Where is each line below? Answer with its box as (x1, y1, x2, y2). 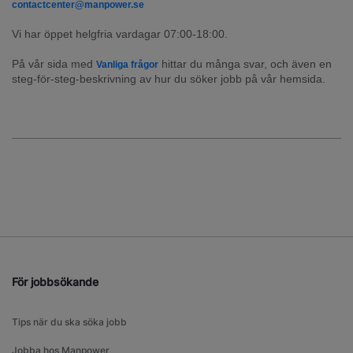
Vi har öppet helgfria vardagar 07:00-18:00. (12, 28, 228, 41)
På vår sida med (12, 58, 96, 71)
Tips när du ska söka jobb (12, 316, 127, 329)
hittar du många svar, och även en (158, 58, 332, 71)
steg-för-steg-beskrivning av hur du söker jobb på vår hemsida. (12, 72, 325, 86)
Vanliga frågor (96, 59, 158, 71)
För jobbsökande (12, 275, 98, 289)
